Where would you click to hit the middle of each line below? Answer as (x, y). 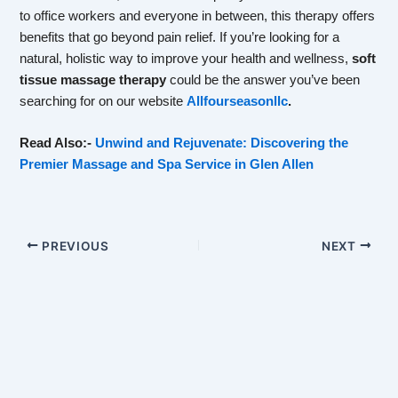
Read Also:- (58, 143)
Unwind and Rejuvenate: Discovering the (222, 143)
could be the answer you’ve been (263, 80)
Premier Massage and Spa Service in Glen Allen (167, 165)
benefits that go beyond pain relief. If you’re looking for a (180, 37)
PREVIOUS (74, 246)
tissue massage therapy (93, 80)
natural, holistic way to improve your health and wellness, (186, 58)
